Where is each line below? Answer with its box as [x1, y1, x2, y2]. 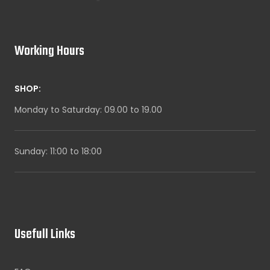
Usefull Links [14, 224, 75, 245]
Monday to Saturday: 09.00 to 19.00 [14, 103, 162, 116]
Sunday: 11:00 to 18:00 [14, 145, 102, 157]
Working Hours [14, 40, 84, 61]
